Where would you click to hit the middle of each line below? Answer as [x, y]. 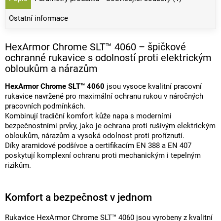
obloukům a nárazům [51, 68]
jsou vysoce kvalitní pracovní [153, 87]
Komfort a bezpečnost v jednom [78, 197]
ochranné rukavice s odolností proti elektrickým [108, 57]
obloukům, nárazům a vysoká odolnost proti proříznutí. [95, 136]
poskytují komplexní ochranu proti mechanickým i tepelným [103, 156]
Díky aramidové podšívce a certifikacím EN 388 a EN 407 [98, 146]
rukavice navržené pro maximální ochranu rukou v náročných [104, 97]
